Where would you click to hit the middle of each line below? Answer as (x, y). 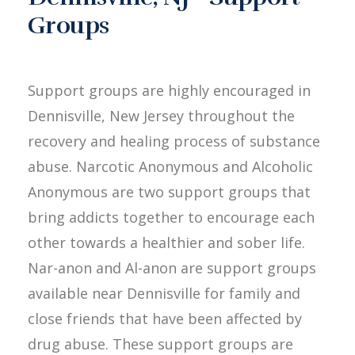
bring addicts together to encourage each (171, 217)
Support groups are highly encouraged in (169, 90)
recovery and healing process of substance (174, 141)
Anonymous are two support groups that (169, 191)
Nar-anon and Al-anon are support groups (172, 267)
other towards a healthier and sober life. (166, 242)
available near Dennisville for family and (164, 293)
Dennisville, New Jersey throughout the (161, 115)
